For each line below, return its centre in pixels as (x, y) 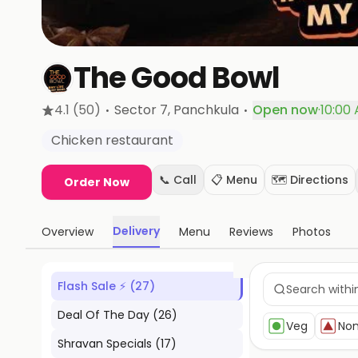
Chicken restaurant (112, 140)
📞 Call (178, 180)
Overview (68, 232)
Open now (285, 110)
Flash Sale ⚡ (92, 286)
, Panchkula (203, 110)
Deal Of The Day (103, 315)
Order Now (97, 182)
